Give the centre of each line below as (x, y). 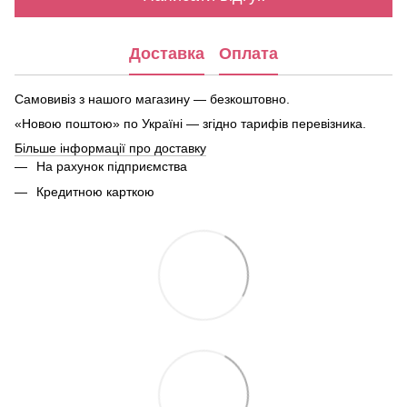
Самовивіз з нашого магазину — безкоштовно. (152, 99)
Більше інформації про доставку (110, 148)
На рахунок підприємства (112, 166)
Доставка (167, 53)
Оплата (248, 53)
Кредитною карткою (95, 192)
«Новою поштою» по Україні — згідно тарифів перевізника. (190, 124)
